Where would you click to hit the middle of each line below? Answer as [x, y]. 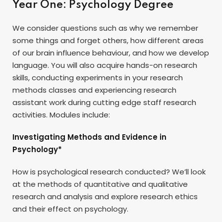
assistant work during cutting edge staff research [104, 102]
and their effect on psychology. [70, 209]
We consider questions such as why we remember [105, 28]
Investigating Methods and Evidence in [89, 137]
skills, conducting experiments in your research [98, 77]
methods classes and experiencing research [94, 90]
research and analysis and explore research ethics [105, 196]
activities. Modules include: [61, 114]
